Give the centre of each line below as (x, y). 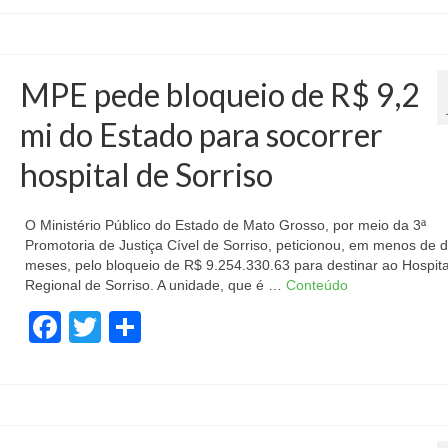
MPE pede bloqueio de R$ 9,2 (219, 94)
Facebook (131, 327)
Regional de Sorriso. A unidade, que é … (155, 285)
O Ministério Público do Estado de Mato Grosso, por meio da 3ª (225, 225)
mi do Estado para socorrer (201, 134)
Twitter (148, 327)
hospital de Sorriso (146, 174)
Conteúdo (316, 285)
